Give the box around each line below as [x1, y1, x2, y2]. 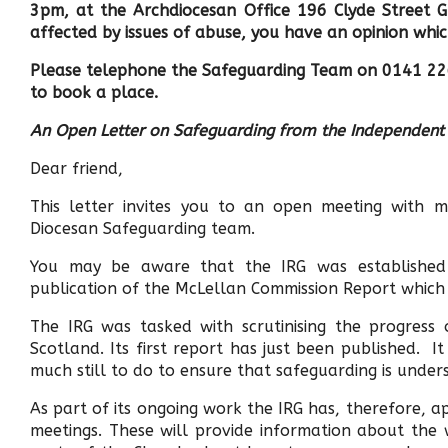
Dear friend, [30, 159, 123, 178]
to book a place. [30, 83, 163, 102]
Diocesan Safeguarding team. [30, 219, 255, 238]
